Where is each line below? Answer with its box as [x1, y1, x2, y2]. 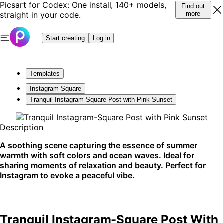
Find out [181, 2, 205, 10]
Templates [30, 70, 60, 77]
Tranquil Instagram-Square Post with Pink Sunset [30, 96, 172, 103]
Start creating [46, 34, 85, 42]
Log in [93, 34, 110, 42]
